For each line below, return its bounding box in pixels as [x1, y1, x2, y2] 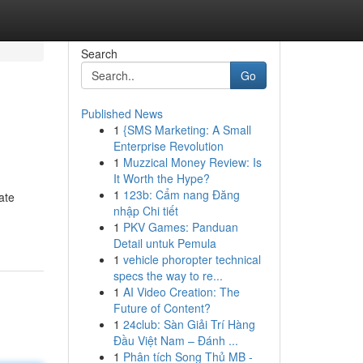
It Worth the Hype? [113, 170, 210, 186]
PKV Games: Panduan [122, 219, 238, 235]
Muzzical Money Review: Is [122, 154, 262, 170]
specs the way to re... [113, 267, 223, 284]
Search [80, 45, 117, 62]
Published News [80, 105, 163, 122]
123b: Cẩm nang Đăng [122, 186, 240, 203]
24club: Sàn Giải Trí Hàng [122, 316, 255, 332]
